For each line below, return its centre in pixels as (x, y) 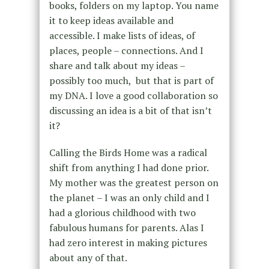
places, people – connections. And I (126, 50)
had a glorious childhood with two (122, 212)
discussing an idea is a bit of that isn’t (130, 110)
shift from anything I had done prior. (128, 167)
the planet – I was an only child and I (129, 197)
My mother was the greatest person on (134, 182)
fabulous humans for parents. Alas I (126, 227)
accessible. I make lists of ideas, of (122, 35)
